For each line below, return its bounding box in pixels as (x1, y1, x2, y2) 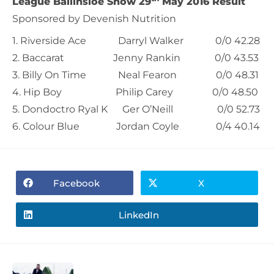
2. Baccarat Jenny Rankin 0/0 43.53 (12, 52, 259, 64)
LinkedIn (119, 209, 159, 221)
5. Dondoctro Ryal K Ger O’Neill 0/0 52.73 (12, 103, 260, 116)
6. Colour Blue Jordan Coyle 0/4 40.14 (12, 120, 260, 133)
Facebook (53, 177, 100, 189)
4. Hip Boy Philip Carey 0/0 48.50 (12, 86, 258, 98)
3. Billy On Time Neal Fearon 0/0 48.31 (12, 69, 259, 81)
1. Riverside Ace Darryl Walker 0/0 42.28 (12, 35, 260, 47)
